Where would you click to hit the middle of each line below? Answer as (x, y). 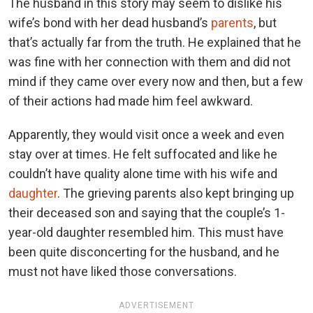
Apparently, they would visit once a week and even (146, 134)
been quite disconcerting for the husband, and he (144, 252)
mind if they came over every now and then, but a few (156, 81)
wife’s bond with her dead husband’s (110, 22)
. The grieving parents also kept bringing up (176, 193)
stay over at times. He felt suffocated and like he (143, 154)
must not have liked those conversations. (123, 271)
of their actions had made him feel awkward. (131, 101)
